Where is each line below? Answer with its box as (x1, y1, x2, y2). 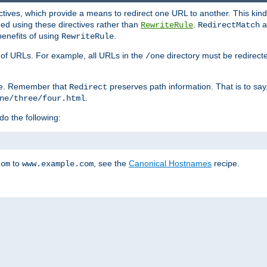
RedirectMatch (198, 20, 260, 30)
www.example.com (22, 159, 94, 169)
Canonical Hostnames (129, 158, 212, 168)
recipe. (212, 158, 240, 168)
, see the (94, 158, 129, 168)
